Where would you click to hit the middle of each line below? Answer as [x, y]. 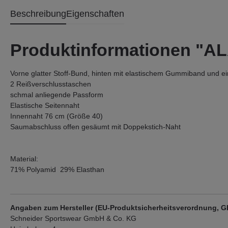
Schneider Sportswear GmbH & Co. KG [73, 218]
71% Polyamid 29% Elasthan [57, 169]
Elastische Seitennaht [45, 105]
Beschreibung [38, 14]
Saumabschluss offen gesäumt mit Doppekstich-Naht [95, 127]
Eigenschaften [95, 14]
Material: [24, 159]
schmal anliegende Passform [57, 95]
